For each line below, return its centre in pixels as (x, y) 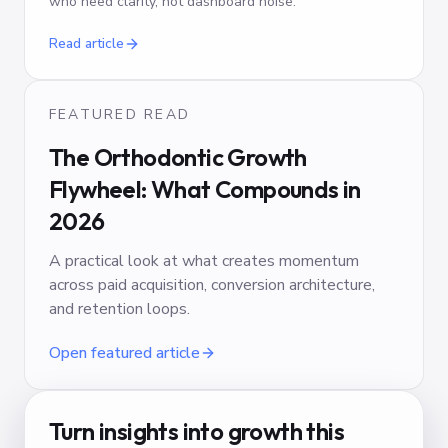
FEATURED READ (120, 114)
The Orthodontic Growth (178, 157)
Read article (86, 43)
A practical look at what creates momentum (204, 261)
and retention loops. (119, 309)
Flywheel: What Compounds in (205, 189)
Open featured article (124, 353)
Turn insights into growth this (196, 431)
